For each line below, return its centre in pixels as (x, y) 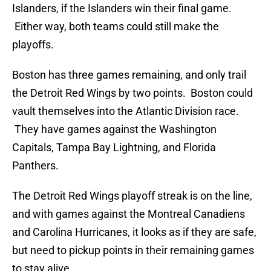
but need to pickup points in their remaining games (133, 250)
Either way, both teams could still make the (116, 27)
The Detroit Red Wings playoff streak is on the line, (132, 196)
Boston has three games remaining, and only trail (129, 75)
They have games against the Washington (114, 129)
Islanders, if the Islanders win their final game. (122, 8)
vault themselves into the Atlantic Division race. (126, 111)
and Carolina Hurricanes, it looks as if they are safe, (134, 232)
